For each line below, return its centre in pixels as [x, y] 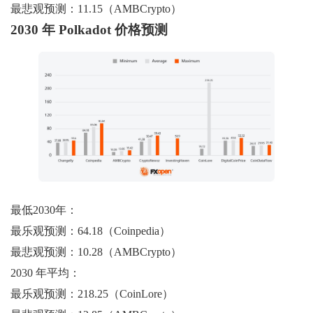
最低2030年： [44, 210]
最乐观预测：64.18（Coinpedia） [90, 231]
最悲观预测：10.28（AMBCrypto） [96, 252]
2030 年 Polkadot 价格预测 [89, 29]
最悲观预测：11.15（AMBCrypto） [96, 8]
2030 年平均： [45, 272]
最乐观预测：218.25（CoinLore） [92, 293]
